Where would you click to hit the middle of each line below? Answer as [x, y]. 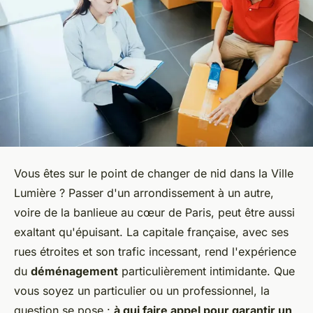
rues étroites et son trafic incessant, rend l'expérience [155, 252]
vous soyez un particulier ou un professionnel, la [142, 291]
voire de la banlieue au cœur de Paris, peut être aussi [154, 213]
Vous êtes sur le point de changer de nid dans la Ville [154, 174]
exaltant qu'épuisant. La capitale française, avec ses [151, 232]
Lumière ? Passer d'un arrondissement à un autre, [144, 193]
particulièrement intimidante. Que [206, 271]
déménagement [74, 271]
